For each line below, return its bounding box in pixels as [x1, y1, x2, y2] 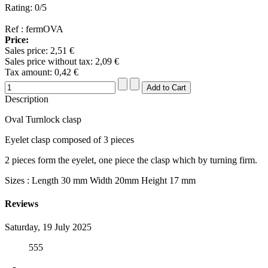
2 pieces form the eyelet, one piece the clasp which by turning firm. [5, 154, 257, 165]
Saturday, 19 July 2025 [5, 222, 92, 233]
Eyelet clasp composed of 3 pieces [5, 134, 134, 145]
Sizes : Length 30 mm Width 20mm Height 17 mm [5, 175, 196, 185]
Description [5, 93, 48, 104]
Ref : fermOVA [5, 23, 63, 34]
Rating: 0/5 [5, 2, 47, 13]
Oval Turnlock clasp [5, 114, 81, 124]
